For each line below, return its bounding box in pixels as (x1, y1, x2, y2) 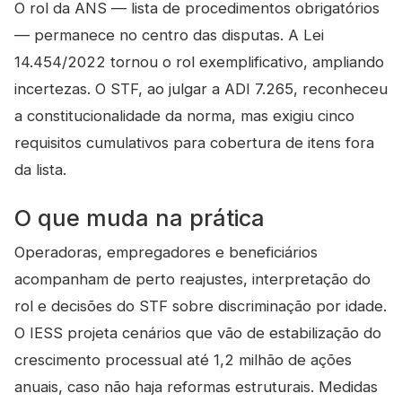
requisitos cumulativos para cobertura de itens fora (14, 134, 374, 152)
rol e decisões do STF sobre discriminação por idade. (14, 297, 387, 315)
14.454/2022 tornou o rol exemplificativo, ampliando (14, 53, 384, 71)
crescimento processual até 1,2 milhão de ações (14, 351, 352, 369)
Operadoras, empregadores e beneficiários (14, 243, 318, 261)
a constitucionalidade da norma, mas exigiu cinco (14, 107, 354, 125)
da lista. (14, 161, 66, 179)
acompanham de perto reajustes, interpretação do (14, 270, 371, 288)
